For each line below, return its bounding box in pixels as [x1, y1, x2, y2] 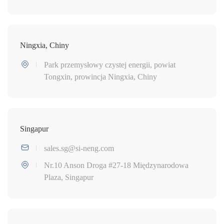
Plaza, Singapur [44, 172, 93, 181]
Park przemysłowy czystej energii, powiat [44, 60, 175, 69]
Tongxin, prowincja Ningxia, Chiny [44, 72, 157, 81]
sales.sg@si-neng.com [44, 143, 114, 152]
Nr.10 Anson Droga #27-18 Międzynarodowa [44, 160, 188, 169]
